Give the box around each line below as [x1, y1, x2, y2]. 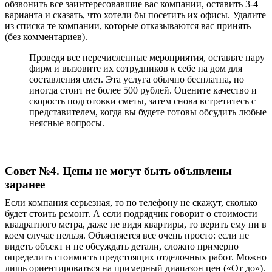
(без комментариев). [5, 32, 87, 42]
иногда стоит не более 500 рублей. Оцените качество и [29, 85, 257, 95]
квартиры [144, 219, 184, 229]
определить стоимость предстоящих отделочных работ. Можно [5, 252, 267, 262]
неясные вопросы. [29, 118, 104, 128]
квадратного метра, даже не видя [5, 219, 144, 229]
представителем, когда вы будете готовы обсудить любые [29, 107, 267, 117]
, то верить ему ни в [184, 219, 267, 229]
